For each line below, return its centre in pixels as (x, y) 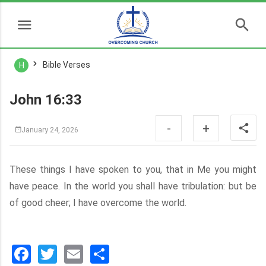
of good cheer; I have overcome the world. (98, 203)
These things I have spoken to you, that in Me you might (133, 170)
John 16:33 (46, 100)
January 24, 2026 (50, 130)
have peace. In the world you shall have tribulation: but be (133, 186)
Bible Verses (66, 65)
